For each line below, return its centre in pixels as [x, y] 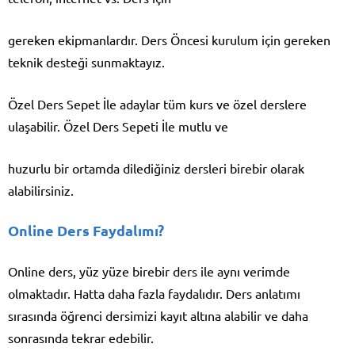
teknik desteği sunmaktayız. [86, 62]
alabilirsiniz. [41, 191]
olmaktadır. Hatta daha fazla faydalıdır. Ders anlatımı [154, 294]
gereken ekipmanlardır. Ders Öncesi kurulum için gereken [169, 40]
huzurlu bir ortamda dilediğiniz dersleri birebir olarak [156, 168]
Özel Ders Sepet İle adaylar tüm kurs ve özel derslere [157, 104]
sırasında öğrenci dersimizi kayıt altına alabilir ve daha [158, 316]
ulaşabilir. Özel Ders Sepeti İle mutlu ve [118, 126]
